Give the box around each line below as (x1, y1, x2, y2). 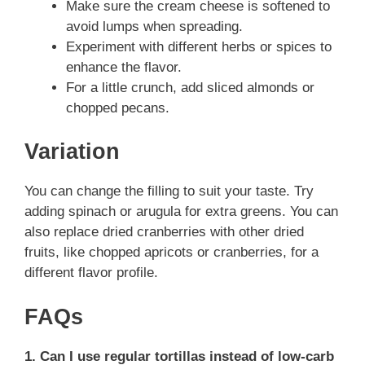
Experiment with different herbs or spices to (66, 38, 332, 55)
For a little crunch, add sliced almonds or (66, 79, 314, 95)
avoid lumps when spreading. (66, 18, 243, 34)
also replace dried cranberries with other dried (24, 224, 304, 240)
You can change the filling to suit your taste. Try (24, 183, 314, 199)
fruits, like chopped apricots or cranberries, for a (24, 244, 319, 260)
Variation (24, 139, 120, 164)
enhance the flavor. (66, 59, 182, 75)
